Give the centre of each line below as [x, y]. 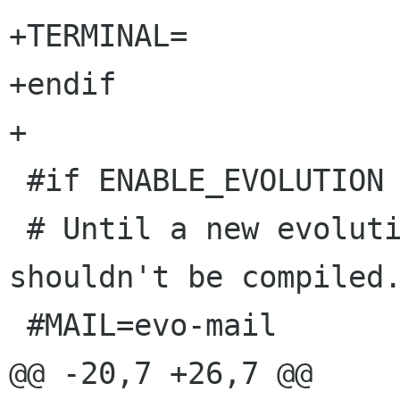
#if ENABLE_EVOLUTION [18, 181]
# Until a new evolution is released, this [18, 229]
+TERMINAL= [98, 36]
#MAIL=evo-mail [18, 325]
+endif [62, 84]
